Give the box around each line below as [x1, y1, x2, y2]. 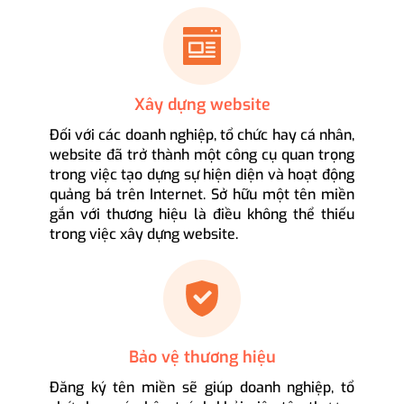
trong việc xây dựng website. [49, 225, 238, 244]
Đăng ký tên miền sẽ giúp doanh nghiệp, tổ [49, 378, 355, 398]
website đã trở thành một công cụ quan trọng [49, 145, 355, 165]
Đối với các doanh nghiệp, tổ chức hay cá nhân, [49, 125, 355, 145]
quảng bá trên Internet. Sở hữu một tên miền [49, 185, 355, 205]
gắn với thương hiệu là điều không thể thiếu [49, 205, 355, 225]
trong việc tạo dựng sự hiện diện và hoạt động [49, 165, 355, 185]
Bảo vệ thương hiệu [128, 346, 276, 369]
